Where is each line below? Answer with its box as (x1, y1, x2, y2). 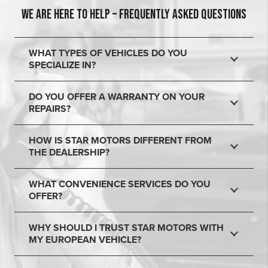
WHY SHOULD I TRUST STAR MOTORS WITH (29, 222, 224, 234)
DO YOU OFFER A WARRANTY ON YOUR (29, 91, 205, 103)
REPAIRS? (29, 103, 71, 115)
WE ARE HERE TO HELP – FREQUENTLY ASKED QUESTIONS (22, 7, 246, 23)
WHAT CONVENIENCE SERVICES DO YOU (29, 178, 211, 191)
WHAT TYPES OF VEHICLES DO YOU (29, 47, 187, 60)
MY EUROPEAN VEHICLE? (29, 234, 141, 246)
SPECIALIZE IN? (29, 59, 96, 72)
